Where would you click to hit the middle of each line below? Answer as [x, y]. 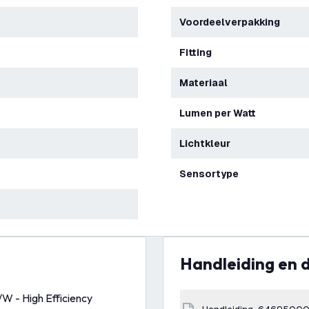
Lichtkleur [208, 143]
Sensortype [212, 174]
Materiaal [208, 83]
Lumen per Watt [220, 113]
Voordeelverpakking [233, 22]
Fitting [199, 52]
